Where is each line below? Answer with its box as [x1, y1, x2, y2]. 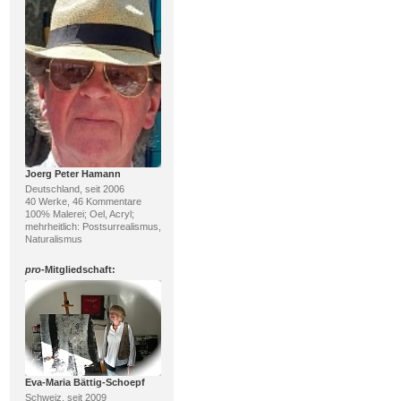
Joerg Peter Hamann [24, 167, 121, 179]
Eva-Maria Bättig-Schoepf [24, 376, 145, 388]
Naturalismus [24, 233, 82, 244]
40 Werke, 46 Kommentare [24, 195, 141, 207]
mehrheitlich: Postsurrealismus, [24, 220, 161, 232]
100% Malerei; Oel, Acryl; [24, 208, 134, 219]
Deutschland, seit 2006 [24, 183, 124, 194]
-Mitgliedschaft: [40, 263, 115, 275]
